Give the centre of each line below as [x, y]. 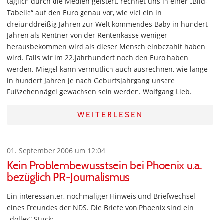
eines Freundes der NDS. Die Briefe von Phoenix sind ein [100, 208]
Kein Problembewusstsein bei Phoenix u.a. [105, 166]
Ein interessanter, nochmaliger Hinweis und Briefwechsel [101, 196]
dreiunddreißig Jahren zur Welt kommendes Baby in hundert [107, 24]
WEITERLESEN [110, 115]
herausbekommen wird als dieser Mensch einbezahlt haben [106, 47]
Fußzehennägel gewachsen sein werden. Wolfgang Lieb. [99, 92]
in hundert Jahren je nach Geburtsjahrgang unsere [91, 81]
